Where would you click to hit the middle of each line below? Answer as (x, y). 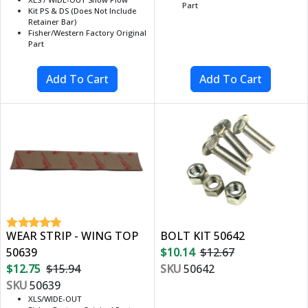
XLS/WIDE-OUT (55, 299)
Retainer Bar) (52, 22)
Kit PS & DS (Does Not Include (82, 11)
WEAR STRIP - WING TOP (72, 236)
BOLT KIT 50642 (202, 236)
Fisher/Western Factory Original (87, 33)
